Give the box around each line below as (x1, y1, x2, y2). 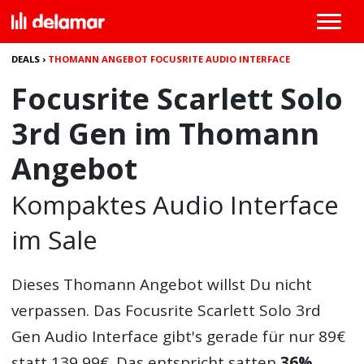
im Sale (11, 222, 98, 257)
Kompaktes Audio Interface (11, 187, 340, 222)
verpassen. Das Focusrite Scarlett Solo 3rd (11, 300, 322, 321)
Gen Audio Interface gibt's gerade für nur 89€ (11, 326, 346, 347)
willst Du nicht (203, 274, 313, 295)
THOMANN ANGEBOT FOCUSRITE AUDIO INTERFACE (48, 53, 291, 65)
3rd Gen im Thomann (11, 113, 320, 154)
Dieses (11, 274, 64, 295)
